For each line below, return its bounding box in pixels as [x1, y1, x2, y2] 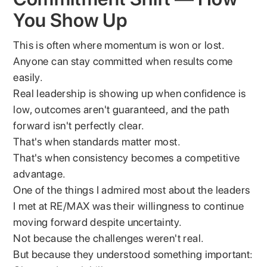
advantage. [13, 167, 66, 180]
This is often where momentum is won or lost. [13, 38, 225, 51]
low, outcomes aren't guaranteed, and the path [13, 103, 230, 116]
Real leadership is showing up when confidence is [13, 86, 246, 100]
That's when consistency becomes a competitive [13, 151, 240, 164]
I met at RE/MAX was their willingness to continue [13, 199, 244, 212]
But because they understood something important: [13, 247, 253, 260]
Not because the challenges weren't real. [13, 231, 204, 244]
